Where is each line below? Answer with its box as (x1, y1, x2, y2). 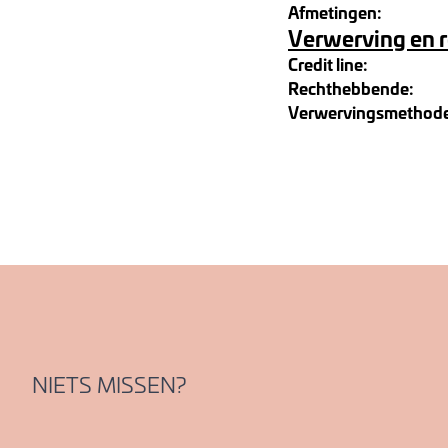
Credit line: (288, 51, 368, 76)
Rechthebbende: (288, 75, 414, 100)
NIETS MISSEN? (32, 369, 186, 399)
